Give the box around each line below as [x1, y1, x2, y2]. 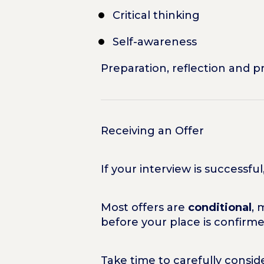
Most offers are [100, 200, 188, 214]
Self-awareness [112, 35, 197, 48]
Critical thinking [112, 8, 200, 22]
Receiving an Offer [100, 124, 204, 137]
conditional [187, 200, 252, 214]
